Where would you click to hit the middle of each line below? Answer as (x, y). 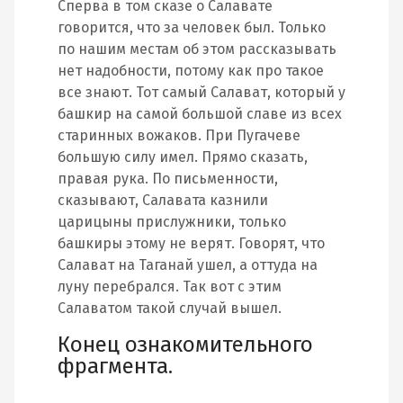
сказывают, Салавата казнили (163, 200)
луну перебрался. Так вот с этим (170, 287)
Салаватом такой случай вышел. (170, 308)
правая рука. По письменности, (168, 179)
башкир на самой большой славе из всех (200, 114)
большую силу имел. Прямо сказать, (183, 157)
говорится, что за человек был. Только (192, 27)
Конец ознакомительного (185, 345)
